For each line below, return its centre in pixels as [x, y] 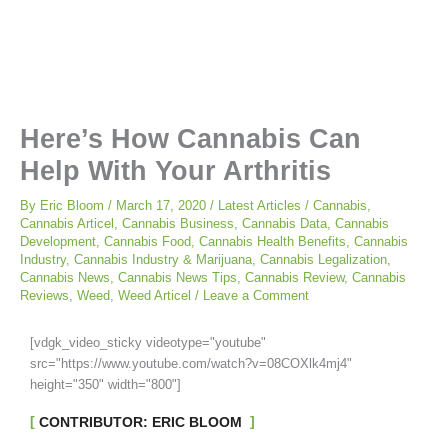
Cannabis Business [178, 223]
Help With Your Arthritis [175, 170]
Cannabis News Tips [177, 277]
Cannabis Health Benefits [272, 241]
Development [58, 241]
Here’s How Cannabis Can [190, 138]
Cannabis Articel [67, 223]
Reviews [44, 295]
